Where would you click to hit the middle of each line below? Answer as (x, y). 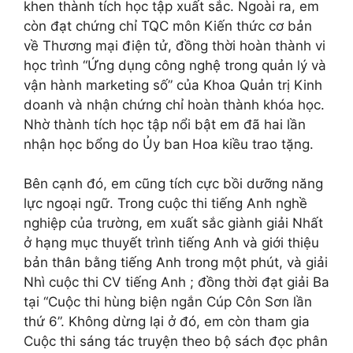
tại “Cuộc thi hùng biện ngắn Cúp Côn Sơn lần (168, 302)
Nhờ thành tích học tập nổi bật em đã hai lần (165, 124)
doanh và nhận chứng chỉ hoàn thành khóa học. (174, 104)
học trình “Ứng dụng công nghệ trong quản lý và (175, 65)
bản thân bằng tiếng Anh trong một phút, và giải (176, 262)
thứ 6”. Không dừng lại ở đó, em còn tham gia (167, 321)
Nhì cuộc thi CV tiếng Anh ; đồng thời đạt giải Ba (176, 282)
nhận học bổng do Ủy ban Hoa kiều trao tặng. (169, 144)
